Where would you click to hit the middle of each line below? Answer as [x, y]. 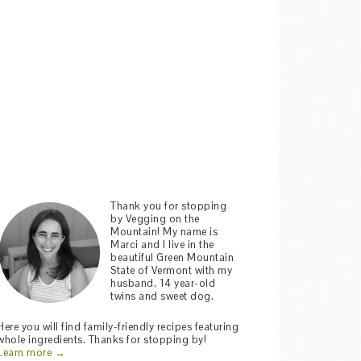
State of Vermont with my [171, 270]
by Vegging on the [155, 219]
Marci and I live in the [162, 245]
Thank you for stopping [168, 206]
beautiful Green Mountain [172, 257]
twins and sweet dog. [162, 296]
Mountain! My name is [164, 232]
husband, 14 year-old [163, 283]
